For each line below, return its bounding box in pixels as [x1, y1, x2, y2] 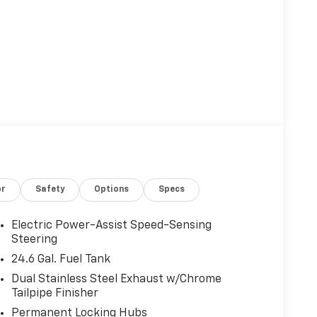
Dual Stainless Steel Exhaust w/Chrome [11, 274, 221, 286]
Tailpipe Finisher [11, 288, 98, 300]
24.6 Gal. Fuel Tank [11, 254, 110, 266]
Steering [11, 234, 57, 246]
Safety [35, 185, 65, 195]
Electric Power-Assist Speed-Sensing [11, 220, 212, 232]
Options [94, 185, 129, 195]
